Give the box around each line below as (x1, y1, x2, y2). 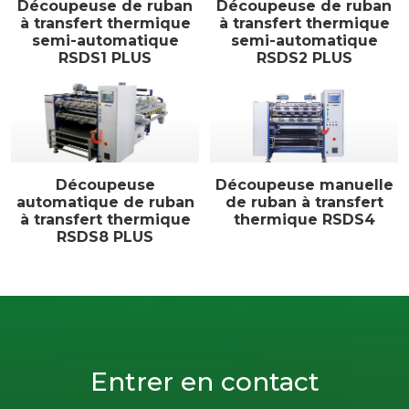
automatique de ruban (16, 194, 194, 211)
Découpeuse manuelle (215, 176, 393, 194)
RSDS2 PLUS (256, 49, 352, 67)
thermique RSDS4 (233, 211, 375, 228)
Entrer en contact (89, 366, 320, 397)
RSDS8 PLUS (57, 228, 153, 246)
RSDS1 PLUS (58, 49, 152, 67)
